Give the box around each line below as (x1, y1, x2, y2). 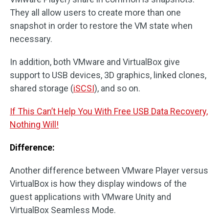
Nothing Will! (10, 119, 59, 130)
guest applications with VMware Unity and (10, 191, 171, 202)
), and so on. (94, 83, 140, 93)
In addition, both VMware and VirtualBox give (10, 56, 180, 67)
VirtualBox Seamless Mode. (10, 204, 116, 215)
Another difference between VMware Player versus (10, 165, 208, 175)
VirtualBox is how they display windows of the (10, 178, 187, 189)
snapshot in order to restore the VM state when (10, 20, 193, 31)
